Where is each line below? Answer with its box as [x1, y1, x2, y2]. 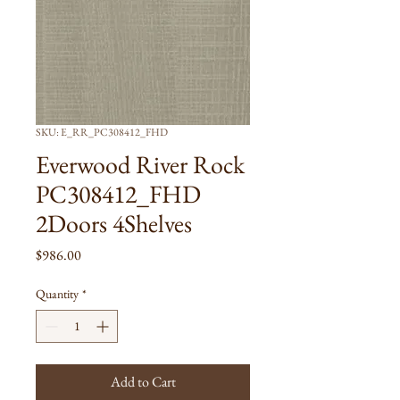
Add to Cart [110, 372, 176, 391]
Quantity [36, 286, 79, 302]
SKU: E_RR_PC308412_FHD [36, 125, 168, 139]
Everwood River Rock [36, 148, 245, 180]
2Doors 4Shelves [36, 207, 192, 239]
